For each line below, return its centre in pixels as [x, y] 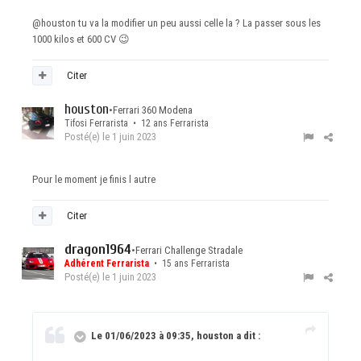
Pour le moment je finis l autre [95, 180]
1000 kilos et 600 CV [75, 39]
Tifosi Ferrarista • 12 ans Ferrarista [137, 124]
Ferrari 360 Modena [153, 110]
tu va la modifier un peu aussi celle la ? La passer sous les [198, 23]
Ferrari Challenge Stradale [189, 251]
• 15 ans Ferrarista [191, 264]
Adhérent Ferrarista [108, 264]
